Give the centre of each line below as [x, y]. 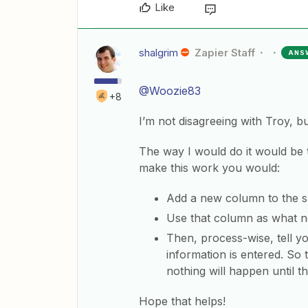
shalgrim [158, 53]
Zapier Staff [224, 53]
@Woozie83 [170, 91]
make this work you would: [209, 168]
